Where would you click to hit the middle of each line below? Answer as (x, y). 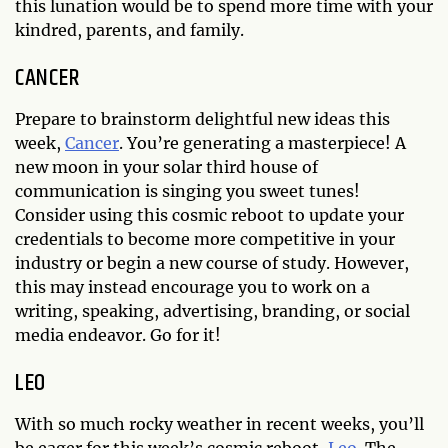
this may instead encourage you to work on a (192, 286)
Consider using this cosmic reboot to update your (209, 214)
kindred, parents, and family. (129, 29)
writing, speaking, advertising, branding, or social (212, 310)
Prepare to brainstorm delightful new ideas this (202, 118)
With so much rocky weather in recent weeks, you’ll (219, 423)
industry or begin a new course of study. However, (212, 262)
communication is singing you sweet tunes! (187, 190)
